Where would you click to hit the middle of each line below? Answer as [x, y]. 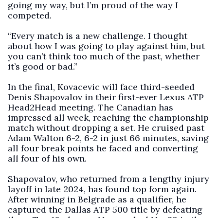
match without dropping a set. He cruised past [106, 128]
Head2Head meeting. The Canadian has [91, 107]
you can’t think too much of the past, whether [104, 56]
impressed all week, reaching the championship [108, 118]
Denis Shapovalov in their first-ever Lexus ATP [106, 97]
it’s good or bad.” [43, 66]
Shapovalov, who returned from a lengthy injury [109, 179]
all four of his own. [47, 158]
